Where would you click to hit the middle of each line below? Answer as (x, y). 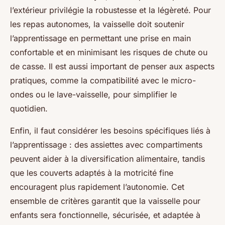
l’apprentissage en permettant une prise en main (100, 38)
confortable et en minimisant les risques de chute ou (109, 52)
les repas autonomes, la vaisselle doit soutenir (97, 24)
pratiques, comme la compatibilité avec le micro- (103, 81)
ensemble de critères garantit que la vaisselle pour (105, 201)
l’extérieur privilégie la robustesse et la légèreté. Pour (110, 10)
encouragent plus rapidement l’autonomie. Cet (97, 187)
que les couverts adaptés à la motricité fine (92, 173)
